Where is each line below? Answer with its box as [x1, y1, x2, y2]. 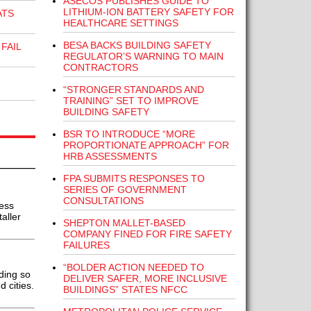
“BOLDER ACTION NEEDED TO [62, 262, 204, 273]
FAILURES [62, 239, 110, 251]
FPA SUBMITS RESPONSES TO [62, 173, 205, 184]
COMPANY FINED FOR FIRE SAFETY [62, 228, 232, 239]
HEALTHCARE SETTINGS [62, 17, 178, 28]
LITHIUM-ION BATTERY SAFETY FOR [62, 6, 234, 17]
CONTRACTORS [62, 62, 138, 73]
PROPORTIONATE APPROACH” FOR [62, 140, 229, 151]
